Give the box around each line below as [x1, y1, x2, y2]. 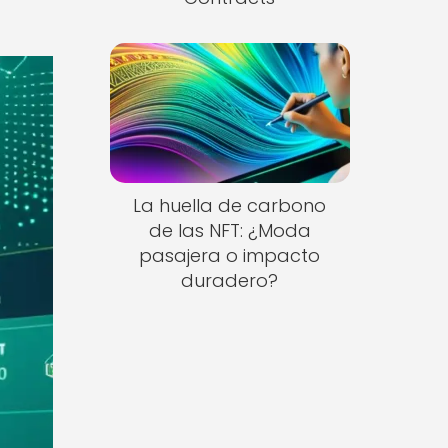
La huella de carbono [133, 193, 327, 219]
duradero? [181, 268, 279, 294]
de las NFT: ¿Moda [148, 218, 311, 244]
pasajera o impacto [139, 243, 321, 269]
